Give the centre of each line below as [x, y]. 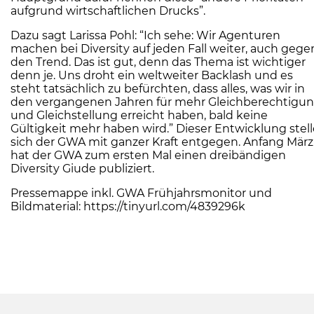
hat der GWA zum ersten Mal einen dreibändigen [148, 156]
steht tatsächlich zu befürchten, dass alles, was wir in [158, 89]
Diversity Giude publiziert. [82, 169]
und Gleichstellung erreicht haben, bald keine [139, 116]
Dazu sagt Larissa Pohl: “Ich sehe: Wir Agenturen [145, 36]
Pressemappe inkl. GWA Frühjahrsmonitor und [141, 193]
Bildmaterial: [47, 207]
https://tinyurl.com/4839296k [164, 207]
